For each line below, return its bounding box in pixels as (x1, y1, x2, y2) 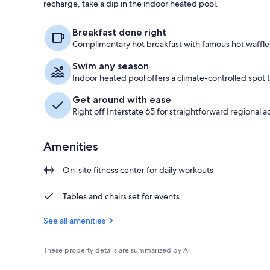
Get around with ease (72, 93, 171, 105)
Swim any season (72, 60, 149, 72)
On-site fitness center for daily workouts (63, 164, 213, 175)
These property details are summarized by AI (43, 245, 190, 255)
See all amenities (43, 215, 105, 226)
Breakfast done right (72, 26, 166, 38)
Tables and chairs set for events (63, 190, 180, 202)
